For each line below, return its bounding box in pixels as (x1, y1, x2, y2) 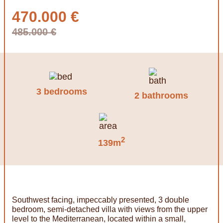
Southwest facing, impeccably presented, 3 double (12, 195, 189, 204)
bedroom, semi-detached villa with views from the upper (12, 205, 208, 214)
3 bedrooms (36, 86, 87, 97)
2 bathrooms (134, 90, 188, 101)
